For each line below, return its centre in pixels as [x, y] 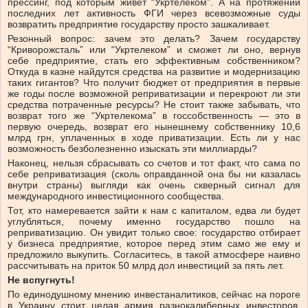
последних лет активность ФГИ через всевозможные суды [154, 13]
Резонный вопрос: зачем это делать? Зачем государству [154, 39]
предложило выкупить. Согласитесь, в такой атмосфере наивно [154, 255]
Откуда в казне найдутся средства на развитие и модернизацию [154, 72]
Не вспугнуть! [41, 280]
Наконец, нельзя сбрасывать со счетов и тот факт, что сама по [154, 163]
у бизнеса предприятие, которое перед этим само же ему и [154, 244]
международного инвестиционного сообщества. [116, 196]
